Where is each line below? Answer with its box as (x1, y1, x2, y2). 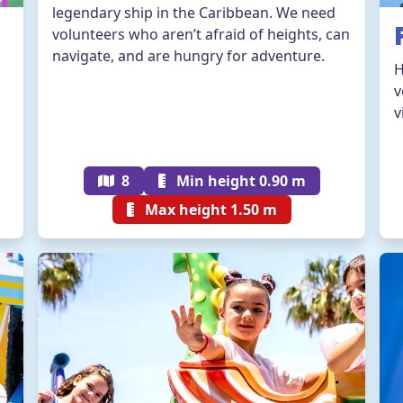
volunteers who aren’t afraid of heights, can (52, 24, 350, 45)
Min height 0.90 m (172, 171, 306, 191)
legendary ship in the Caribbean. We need (52, 3, 336, 23)
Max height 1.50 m (140, 200, 277, 219)
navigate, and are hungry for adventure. (52, 46, 325, 67)
